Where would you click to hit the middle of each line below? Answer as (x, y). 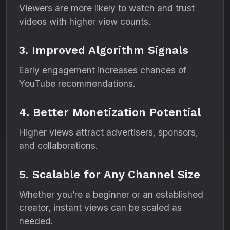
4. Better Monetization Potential (110, 112)
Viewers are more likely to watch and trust (107, 8)
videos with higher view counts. (85, 21)
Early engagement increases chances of (103, 70)
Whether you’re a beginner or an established (111, 194)
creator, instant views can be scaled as (100, 208)
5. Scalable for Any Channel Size (110, 174)
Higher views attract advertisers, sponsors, (109, 132)
